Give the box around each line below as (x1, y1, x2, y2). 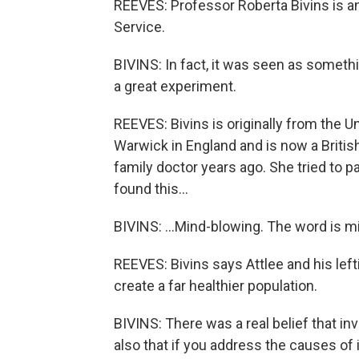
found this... (114, 180, 188, 197)
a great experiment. (114, 78, 236, 95)
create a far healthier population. (114, 277, 317, 294)
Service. (114, 18, 165, 35)
